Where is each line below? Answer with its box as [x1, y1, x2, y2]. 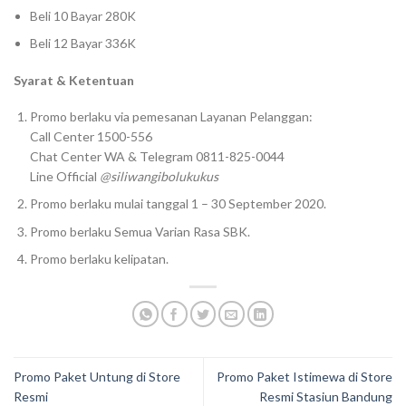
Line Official [30, 168, 101, 184]
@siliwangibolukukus [100, 168, 219, 184]
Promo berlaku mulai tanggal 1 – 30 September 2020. [30, 196, 327, 212]
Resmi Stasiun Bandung [259, 388, 392, 404]
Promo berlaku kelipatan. [30, 251, 169, 266]
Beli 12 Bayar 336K [30, 35, 137, 52]
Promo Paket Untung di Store [14, 368, 180, 384]
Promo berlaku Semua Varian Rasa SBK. [30, 223, 251, 239]
